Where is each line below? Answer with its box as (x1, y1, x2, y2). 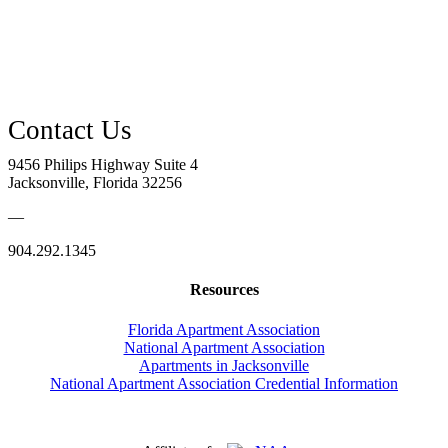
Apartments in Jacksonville (139, 356, 309, 374)
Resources (189, 281, 259, 299)
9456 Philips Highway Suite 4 (8, 156, 198, 174)
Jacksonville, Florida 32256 (8, 174, 182, 192)
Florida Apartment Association (128, 320, 320, 338)
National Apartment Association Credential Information (50, 374, 398, 392)
